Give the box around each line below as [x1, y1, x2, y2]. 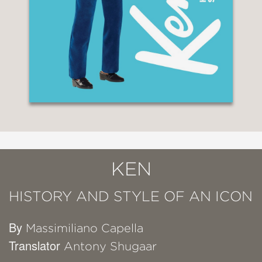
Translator [9, 237, 64, 254]
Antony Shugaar [64, 240, 157, 253]
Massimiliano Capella [26, 222, 143, 235]
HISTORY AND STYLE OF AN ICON [9, 188, 253, 205]
